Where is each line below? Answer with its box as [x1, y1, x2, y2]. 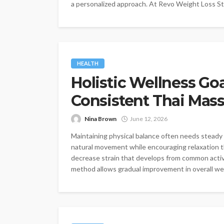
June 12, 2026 [130, 115, 167, 123]
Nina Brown [84, 115, 116, 123]
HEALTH [77, 60, 98, 67]
